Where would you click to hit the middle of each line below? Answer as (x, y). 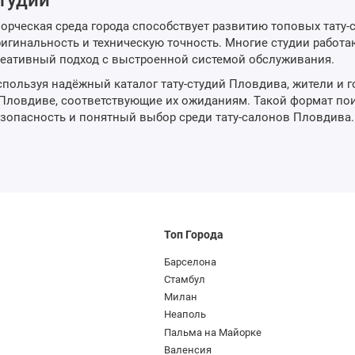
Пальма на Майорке (213, 332)
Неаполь (185, 315)
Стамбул (185, 279)
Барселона (191, 261)
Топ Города (194, 235)
